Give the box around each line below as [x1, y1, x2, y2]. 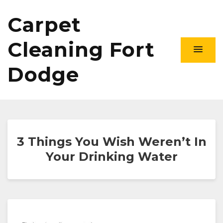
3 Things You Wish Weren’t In [16, 134, 207, 149]
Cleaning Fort [7, 37, 155, 62]
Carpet [7, 12, 81, 37]
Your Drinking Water [45, 149, 178, 164]
